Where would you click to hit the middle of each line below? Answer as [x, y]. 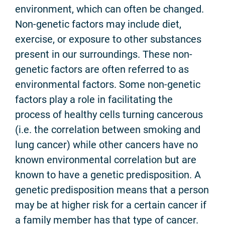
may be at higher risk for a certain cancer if [111, 205]
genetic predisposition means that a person [112, 190]
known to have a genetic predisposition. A [108, 175]
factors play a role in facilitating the [94, 99]
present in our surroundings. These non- [104, 54]
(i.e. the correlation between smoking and [108, 129]
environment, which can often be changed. [109, 9]
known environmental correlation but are [106, 159]
